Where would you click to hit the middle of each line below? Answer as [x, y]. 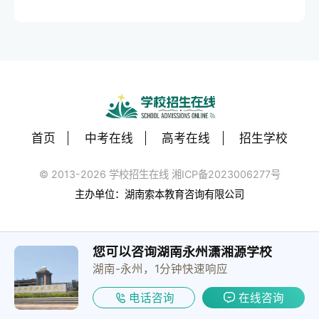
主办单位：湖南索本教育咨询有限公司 [159, 194]
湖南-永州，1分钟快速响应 [161, 269]
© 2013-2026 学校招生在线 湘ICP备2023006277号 [159, 174]
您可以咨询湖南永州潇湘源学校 [183, 252]
